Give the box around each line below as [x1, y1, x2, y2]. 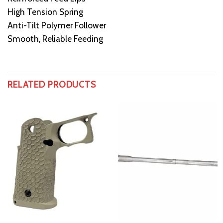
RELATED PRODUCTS [7, 79, 96, 90]
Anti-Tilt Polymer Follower [7, 20, 106, 31]
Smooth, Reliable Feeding [7, 33, 103, 44]
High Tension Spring [7, 6, 83, 17]
